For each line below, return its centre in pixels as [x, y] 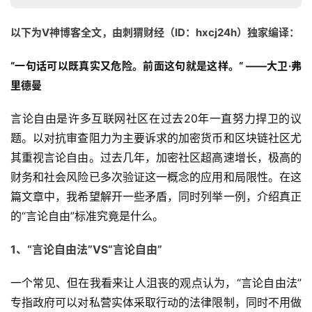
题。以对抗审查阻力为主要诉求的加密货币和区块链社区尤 [156, 138]
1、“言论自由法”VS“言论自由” [86, 250]
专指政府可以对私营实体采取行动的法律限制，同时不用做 [156, 303]
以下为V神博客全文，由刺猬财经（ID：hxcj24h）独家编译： [155, 33]
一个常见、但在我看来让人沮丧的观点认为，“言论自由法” [156, 283]
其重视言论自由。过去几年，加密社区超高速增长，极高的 [156, 158]
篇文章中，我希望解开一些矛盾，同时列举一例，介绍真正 [156, 197]
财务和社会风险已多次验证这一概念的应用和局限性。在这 [156, 177]
